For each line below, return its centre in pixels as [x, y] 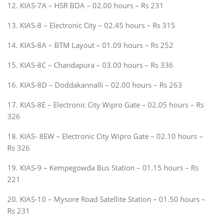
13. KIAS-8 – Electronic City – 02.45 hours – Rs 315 [91, 25]
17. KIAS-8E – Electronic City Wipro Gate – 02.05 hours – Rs [106, 104]
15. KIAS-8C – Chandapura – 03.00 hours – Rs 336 [90, 65]
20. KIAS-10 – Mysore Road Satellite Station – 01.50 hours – [106, 199]
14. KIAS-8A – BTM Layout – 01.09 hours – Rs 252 [90, 45]
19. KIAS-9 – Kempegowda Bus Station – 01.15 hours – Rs [103, 167]
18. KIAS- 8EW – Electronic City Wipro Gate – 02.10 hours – [105, 136]
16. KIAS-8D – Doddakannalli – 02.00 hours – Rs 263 [95, 85]
